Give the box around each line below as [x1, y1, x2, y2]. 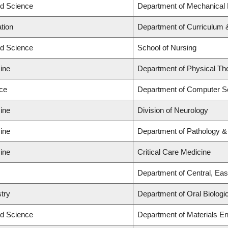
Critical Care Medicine [137, 148, 211, 157]
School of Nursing [137, 43, 196, 52]
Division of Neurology [137, 106, 208, 115]
